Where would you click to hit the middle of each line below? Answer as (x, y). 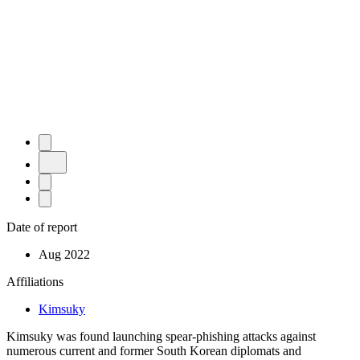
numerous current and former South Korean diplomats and (154, 350)
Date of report (42, 227)
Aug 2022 (64, 254)
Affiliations (35, 281)
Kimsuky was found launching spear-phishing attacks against (161, 336)
